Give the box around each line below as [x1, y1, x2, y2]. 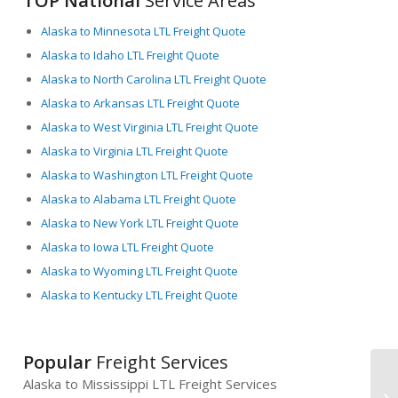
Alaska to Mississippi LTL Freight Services [23, 375, 278, 394]
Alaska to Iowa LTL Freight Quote [41, 238, 215, 255]
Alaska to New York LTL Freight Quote [41, 214, 240, 231]
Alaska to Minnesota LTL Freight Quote [41, 22, 247, 39]
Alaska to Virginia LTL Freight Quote [41, 142, 229, 159]
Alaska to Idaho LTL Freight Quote [41, 46, 220, 63]
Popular [23, 349, 92, 374]
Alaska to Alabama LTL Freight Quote [41, 190, 237, 207]
